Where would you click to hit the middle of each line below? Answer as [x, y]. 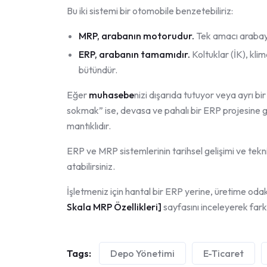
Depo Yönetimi [142, 254]
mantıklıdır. [89, 126]
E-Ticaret [223, 254]
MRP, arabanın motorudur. [136, 36]
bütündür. [98, 70]
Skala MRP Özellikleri [112, 207]
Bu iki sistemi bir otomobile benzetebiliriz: [150, 11]
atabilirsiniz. [91, 167]
